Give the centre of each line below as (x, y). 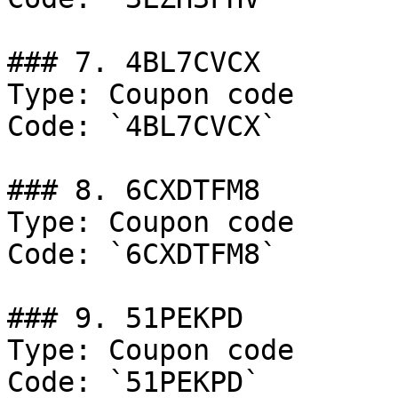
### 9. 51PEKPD (125, 318)
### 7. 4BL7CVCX (134, 62)
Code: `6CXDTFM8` (142, 254)
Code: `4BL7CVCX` (142, 126)
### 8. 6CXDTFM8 (134, 190)
